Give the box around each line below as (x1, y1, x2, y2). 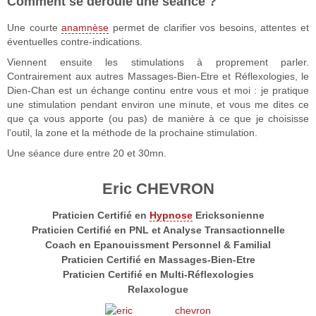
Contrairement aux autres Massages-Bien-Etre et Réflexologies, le (7, 70, 309, 82)
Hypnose (149, 209, 193, 221)
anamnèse (61, 21, 109, 33)
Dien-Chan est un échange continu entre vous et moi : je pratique (7, 84, 309, 96)
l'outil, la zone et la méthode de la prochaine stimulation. (7, 126, 257, 138)
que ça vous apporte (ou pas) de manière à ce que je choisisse (7, 112, 309, 124)
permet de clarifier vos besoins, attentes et (109, 21, 310, 33)
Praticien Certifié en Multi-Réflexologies (62, 268, 254, 280)
